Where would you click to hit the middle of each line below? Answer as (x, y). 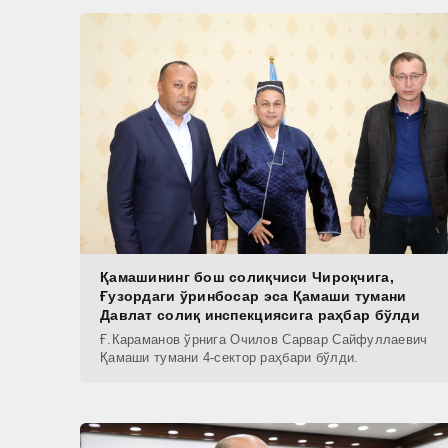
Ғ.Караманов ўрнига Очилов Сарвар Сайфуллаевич (264, 339)
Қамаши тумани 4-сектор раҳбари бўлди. (229, 357)
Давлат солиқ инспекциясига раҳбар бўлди (260, 314)
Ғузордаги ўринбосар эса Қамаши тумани (253, 295)
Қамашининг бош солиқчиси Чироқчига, (247, 276)
